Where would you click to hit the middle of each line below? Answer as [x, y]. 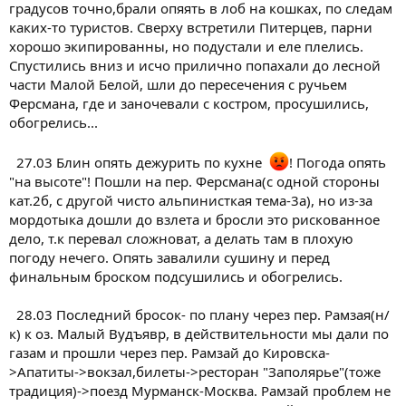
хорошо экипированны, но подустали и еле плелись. [186, 46]
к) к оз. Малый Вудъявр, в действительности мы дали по [199, 333]
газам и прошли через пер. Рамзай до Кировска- [169, 352]
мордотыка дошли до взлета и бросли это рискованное [194, 219]
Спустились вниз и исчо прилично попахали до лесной [195, 65]
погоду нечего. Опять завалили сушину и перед [169, 257]
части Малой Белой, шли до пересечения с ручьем [178, 84]
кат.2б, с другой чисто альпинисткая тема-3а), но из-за [191, 200]
